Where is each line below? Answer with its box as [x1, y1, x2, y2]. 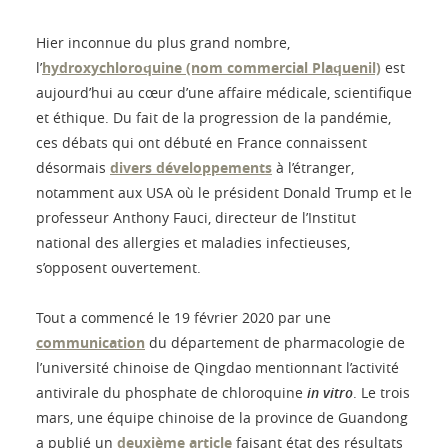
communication [36, 333, 145, 353]
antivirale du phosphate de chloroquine [36, 383, 307, 403]
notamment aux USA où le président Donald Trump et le [36, 183, 412, 203]
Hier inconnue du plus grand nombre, [36, 33, 290, 53]
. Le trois [353, 383, 410, 403]
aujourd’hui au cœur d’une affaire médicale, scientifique [36, 83, 412, 103]
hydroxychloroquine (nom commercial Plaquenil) [42, 58, 381, 78]
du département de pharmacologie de [145, 333, 405, 353]
